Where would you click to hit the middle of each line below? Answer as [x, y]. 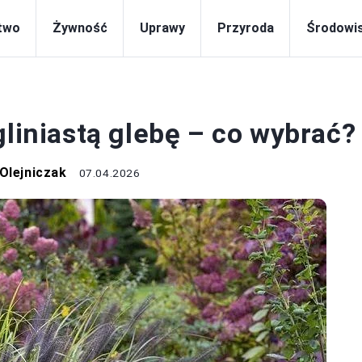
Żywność [80, 28]
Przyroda [246, 28]
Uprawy [162, 28]
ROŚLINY [27, 98]
